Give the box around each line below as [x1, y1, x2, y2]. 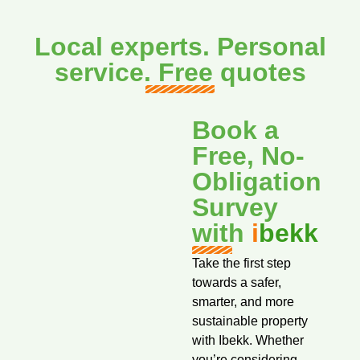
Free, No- [191, 141, 305, 170]
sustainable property [191, 314, 308, 328]
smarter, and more [191, 295, 294, 309]
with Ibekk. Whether [191, 333, 304, 347]
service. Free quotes [54, 58, 306, 87]
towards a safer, [191, 276, 281, 289]
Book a [191, 116, 279, 145]
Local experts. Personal [34, 32, 326, 61]
